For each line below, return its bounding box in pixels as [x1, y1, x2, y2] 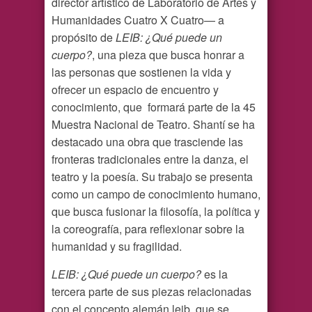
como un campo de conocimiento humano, [52, 186, 260, 203]
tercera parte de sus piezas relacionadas [52, 283, 251, 300]
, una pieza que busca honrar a [92, 47, 244, 63]
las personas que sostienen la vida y [52, 64, 231, 81]
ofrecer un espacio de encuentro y [52, 81, 219, 98]
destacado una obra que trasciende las [52, 134, 243, 150]
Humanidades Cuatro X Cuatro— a [52, 12, 224, 29]
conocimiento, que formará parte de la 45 [52, 99, 256, 116]
